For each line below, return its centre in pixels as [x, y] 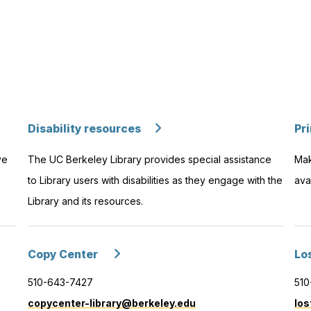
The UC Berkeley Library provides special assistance [150, 159]
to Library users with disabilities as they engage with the [155, 180]
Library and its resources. [86, 201]
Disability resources [85, 128]
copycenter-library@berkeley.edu [112, 303]
